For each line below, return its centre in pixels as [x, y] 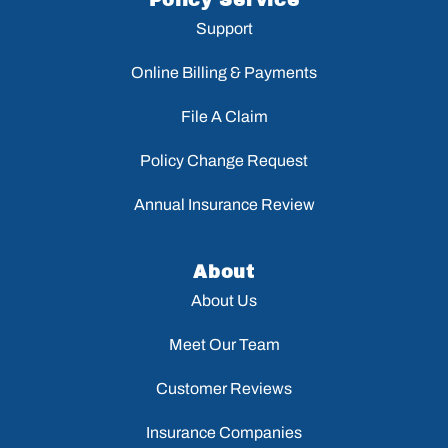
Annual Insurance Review [224, 205]
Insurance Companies [224, 433]
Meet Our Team [224, 345]
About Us [224, 301]
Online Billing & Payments [224, 73]
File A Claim [224, 117]
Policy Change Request [224, 161]
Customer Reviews [224, 389]
